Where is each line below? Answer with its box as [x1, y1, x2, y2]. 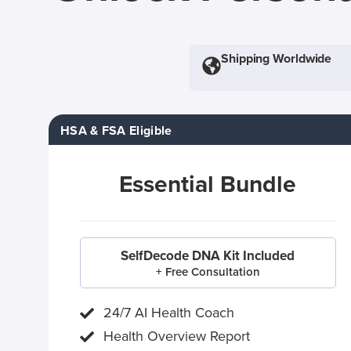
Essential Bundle [119, 170, 297, 199]
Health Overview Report [103, 327, 250, 345]
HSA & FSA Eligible [60, 123, 172, 139]
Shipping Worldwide [221, 51, 332, 67]
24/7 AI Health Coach [103, 304, 234, 321]
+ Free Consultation [155, 265, 260, 279]
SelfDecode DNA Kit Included [121, 248, 295, 264]
